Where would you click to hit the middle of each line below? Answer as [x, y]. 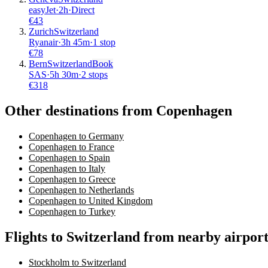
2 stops [95, 75]
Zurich [41, 32]
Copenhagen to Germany [76, 136]
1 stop [104, 42]
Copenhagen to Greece [72, 179]
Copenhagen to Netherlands [81, 190]
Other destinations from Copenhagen [118, 111]
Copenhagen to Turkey [72, 212]
